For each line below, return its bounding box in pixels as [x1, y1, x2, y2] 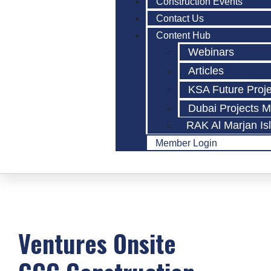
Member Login [155, 138, 218, 148]
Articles [188, 65, 224, 77]
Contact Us [156, 13, 204, 24]
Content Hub [156, 30, 211, 41]
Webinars [188, 46, 235, 58]
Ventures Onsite [18, 225, 176, 261]
